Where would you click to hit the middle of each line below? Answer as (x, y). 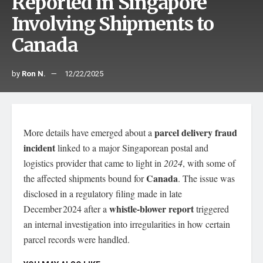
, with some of (209, 163)
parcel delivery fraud (196, 132)
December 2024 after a (66, 209)
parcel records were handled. (77, 239)
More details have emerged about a (89, 132)
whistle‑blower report (151, 209)
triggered (211, 209)
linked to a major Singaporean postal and (132, 148)
